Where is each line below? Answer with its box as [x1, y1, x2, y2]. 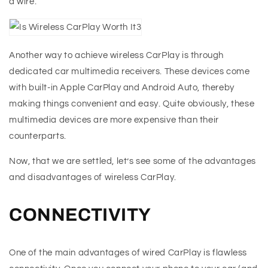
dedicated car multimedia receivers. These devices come [9, 67, 250, 77]
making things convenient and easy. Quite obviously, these [9, 99, 255, 109]
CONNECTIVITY [9, 205, 151, 225]
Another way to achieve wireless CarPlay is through [9, 51, 224, 60]
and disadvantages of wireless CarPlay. [9, 173, 176, 182]
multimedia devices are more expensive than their [9, 115, 219, 125]
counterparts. [9, 132, 66, 141]
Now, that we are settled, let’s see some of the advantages [9, 157, 256, 166]
